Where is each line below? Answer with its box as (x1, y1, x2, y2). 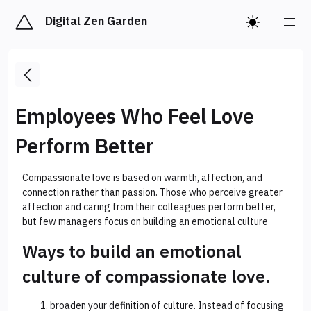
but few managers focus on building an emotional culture (22, 215, 268, 228)
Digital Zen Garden (44, 12, 147, 28)
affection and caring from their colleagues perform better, (22, 201, 276, 214)
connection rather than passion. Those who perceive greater (22, 186, 283, 199)
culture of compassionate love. (22, 265, 271, 288)
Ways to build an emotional (22, 240, 242, 263)
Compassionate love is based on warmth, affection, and (22, 171, 262, 185)
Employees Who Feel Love (15, 103, 254, 130)
